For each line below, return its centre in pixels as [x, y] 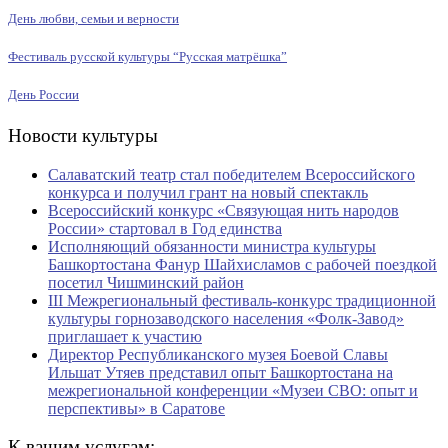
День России [43, 94]
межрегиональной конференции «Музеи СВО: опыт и [233, 390]
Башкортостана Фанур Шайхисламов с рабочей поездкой [242, 264]
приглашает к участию [125, 336]
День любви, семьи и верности [93, 18]
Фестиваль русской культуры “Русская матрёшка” [147, 56]
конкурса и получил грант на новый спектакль [208, 192]
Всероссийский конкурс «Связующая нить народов [223, 210]
